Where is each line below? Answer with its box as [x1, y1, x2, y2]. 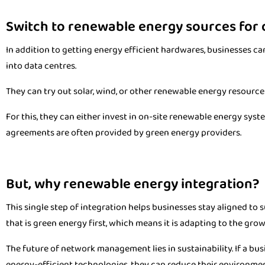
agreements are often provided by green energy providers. [6, 125, 241, 140]
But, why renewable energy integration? [6, 173, 259, 196]
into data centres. [6, 59, 76, 73]
